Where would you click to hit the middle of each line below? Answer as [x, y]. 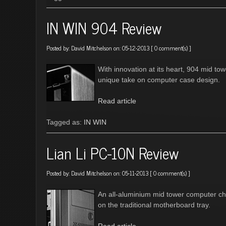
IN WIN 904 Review [104, 28]
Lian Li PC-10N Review [112, 153]
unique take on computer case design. [159, 80]
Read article [117, 101]
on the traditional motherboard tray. [154, 205]
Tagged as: [65, 122]
